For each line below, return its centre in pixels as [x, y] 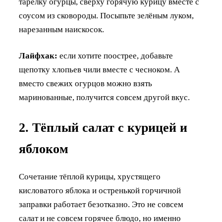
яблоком [44, 149]
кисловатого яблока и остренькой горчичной [100, 190]
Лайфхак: [38, 55]
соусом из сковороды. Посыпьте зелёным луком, [106, 15]
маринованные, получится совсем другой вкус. [104, 97]
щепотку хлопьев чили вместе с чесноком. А [99, 69]
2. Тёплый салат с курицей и [103, 127]
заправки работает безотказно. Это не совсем [101, 204]
